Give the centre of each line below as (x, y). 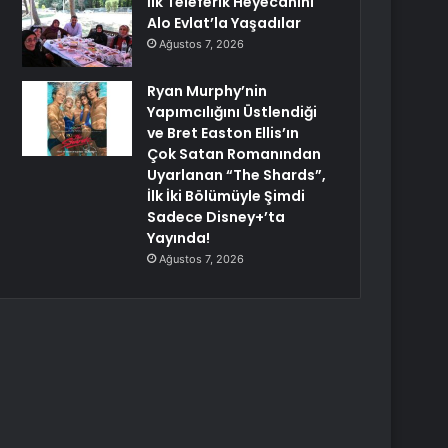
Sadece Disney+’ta (216, 217)
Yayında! (179, 238)
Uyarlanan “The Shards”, (237, 175)
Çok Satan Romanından (234, 154)
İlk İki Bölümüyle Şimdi (226, 196)
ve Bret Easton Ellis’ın (223, 133)
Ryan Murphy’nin (207, 91)
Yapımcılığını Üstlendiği (232, 112)
